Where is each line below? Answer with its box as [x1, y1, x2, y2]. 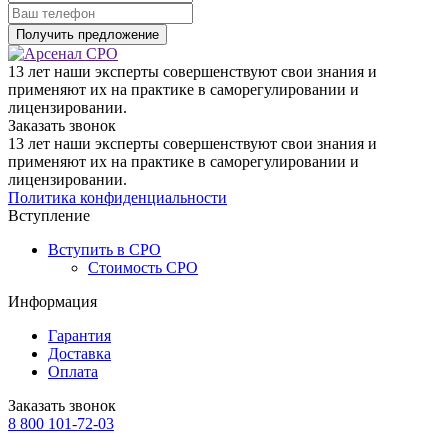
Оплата [48, 363, 98, 381]
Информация [8, 293, 97, 311]
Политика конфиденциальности [8, 189, 227, 207]
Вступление [8, 207, 90, 225]
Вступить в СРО [48, 241, 161, 259]
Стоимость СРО [88, 259, 198, 277]
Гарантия [48, 327, 111, 345]
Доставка [48, 345, 111, 363]
